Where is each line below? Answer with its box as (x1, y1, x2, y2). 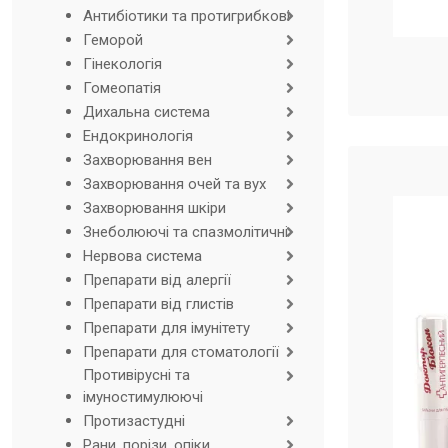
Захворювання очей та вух (82, 175, 266, 193)
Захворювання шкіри (82, 199, 226, 217)
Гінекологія (82, 55, 162, 73)
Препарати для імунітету (82, 319, 250, 337)
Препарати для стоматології (82, 343, 279, 361)
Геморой (82, 31, 143, 49)
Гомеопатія (82, 79, 161, 97)
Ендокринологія (82, 127, 193, 145)
